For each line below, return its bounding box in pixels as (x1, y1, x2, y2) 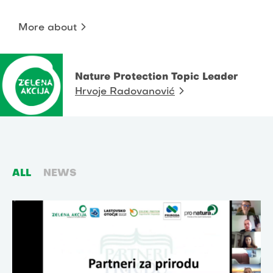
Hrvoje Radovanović (75, 87, 175, 97)
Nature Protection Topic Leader (75, 73, 238, 83)
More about (18, 23, 77, 33)
